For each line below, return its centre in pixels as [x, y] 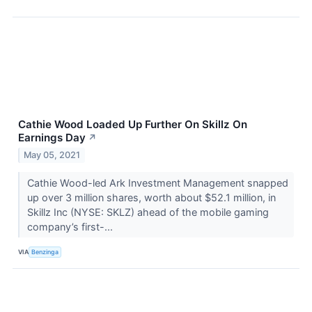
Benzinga [45, 251]
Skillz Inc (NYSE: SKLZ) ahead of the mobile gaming [148, 212]
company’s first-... [71, 227]
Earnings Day [52, 137]
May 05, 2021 [52, 155]
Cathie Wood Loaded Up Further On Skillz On [133, 124]
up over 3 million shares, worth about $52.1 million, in [151, 198]
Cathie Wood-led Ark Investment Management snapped [157, 183]
